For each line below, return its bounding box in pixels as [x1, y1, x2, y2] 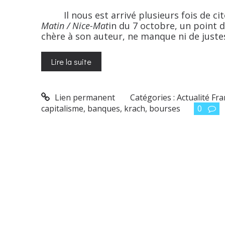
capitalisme [41, 103, 83, 115]
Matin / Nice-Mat [41, 19, 108, 32]
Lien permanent [52, 92, 115, 103]
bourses [149, 103, 180, 115]
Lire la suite [51, 56, 91, 67]
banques [87, 103, 120, 115]
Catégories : [130, 92, 177, 103]
